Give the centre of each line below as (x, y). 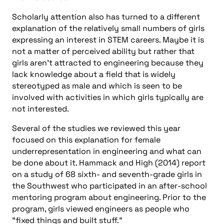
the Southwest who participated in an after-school (109, 185)
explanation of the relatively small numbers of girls (108, 28)
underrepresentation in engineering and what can (107, 151)
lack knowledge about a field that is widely (94, 74)
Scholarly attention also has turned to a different (106, 16)
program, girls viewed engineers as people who (101, 208)
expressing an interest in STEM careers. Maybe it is (108, 39)
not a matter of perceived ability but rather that (103, 51)
